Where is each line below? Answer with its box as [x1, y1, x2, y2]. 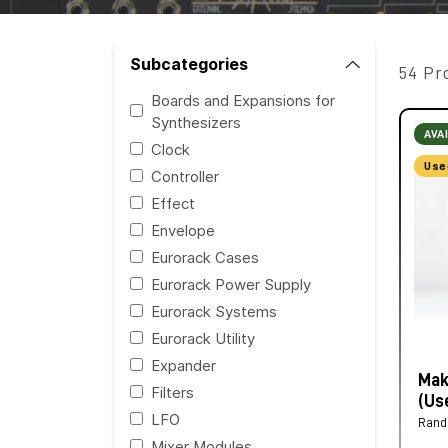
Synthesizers [151, 113, 241, 132]
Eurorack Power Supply [151, 275, 311, 294]
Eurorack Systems [151, 302, 277, 321]
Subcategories [130, 54, 248, 74]
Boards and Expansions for [151, 91, 335, 110]
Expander [151, 356, 216, 375]
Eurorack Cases [151, 248, 259, 267]
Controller [151, 167, 219, 186]
